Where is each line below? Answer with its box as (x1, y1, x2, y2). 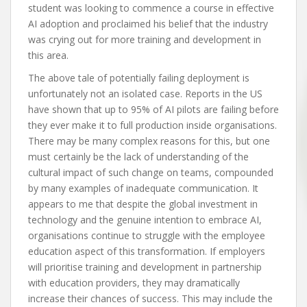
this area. (28, 49, 69, 62)
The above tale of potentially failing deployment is (28, 71, 249, 85)
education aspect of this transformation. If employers (28, 245, 265, 258)
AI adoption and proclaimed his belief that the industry (28, 17, 268, 31)
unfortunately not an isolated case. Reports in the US (28, 87, 262, 101)
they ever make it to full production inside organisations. (28, 119, 277, 132)
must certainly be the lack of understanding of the (28, 150, 249, 164)
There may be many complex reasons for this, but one (28, 134, 270, 148)
